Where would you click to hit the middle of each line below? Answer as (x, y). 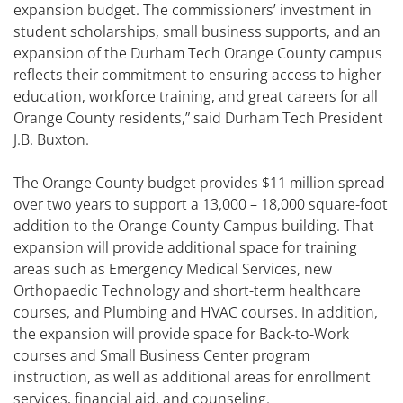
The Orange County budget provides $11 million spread (199, 183)
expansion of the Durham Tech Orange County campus (198, 54)
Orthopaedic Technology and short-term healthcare (187, 291)
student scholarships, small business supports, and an (197, 32)
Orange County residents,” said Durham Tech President (198, 118)
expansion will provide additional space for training (185, 248)
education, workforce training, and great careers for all (196, 97)
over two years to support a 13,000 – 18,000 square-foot (201, 205)
